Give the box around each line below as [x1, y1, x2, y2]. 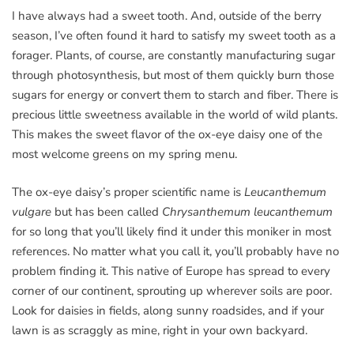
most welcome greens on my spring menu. [12, 146, 237, 163]
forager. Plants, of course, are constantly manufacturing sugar [12, 47, 335, 64]
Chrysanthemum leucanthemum [162, 203, 333, 220]
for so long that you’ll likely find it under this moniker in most [12, 223, 331, 239]
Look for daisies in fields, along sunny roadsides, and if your [12, 302, 324, 318]
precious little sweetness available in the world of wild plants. [12, 107, 337, 123]
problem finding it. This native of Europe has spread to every [12, 262, 330, 279]
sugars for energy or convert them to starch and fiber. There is [12, 87, 338, 104]
